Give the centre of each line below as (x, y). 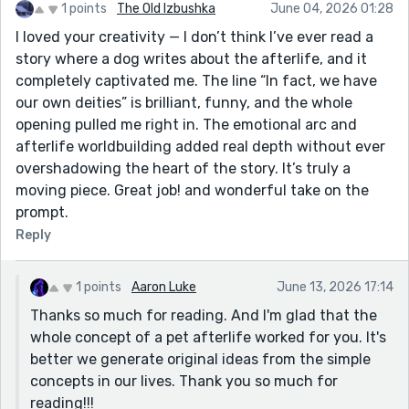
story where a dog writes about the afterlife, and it (191, 58)
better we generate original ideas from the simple (200, 359)
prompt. (42, 212)
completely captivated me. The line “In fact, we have (196, 80)
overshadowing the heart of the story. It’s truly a (183, 168)
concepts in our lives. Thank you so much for (184, 381)
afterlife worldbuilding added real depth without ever (200, 146)
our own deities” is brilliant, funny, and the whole (184, 102)
